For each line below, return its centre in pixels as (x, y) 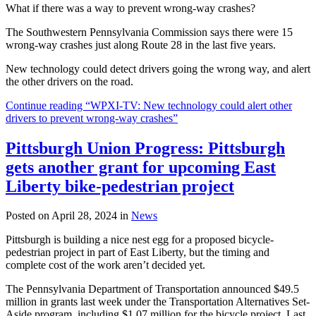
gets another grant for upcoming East (141, 167)
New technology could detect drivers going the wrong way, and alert (158, 68)
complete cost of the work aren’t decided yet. (105, 265)
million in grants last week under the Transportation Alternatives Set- (158, 302)
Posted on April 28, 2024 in (68, 216)
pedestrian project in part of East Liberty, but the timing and (138, 253)
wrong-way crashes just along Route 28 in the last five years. (141, 44)
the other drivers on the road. (69, 81)
